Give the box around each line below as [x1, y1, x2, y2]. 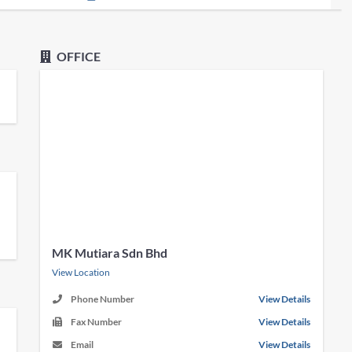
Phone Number [71, 293, 135, 305]
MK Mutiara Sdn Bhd [52, 245, 168, 260]
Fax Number [71, 316, 123, 328]
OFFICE [54, 49, 101, 64]
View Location [52, 266, 111, 278]
